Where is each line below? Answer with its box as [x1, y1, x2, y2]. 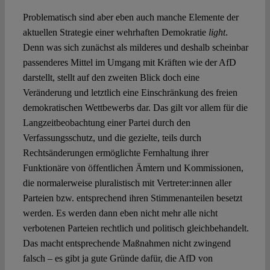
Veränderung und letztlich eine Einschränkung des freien [22, 87, 237, 98]
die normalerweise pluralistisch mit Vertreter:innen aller [22, 178, 231, 189]
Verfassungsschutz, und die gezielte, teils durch [22, 133, 201, 143]
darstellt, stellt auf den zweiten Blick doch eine [22, 72, 199, 83]
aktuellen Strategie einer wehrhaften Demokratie [22, 27, 209, 38]
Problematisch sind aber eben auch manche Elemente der [22, 12, 239, 23]
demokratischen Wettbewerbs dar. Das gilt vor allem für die [22, 102, 248, 113]
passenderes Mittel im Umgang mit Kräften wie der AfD [22, 57, 236, 68]
